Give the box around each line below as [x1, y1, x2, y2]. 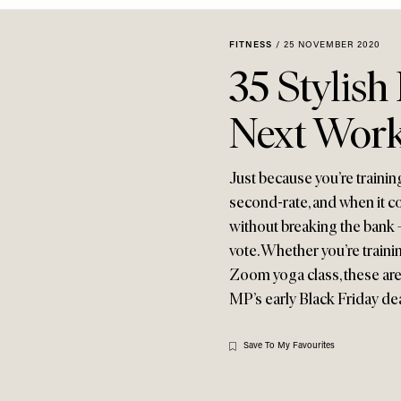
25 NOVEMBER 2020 [284, 40, 380, 50]
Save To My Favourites [243, 341, 335, 351]
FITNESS [229, 40, 272, 50]
